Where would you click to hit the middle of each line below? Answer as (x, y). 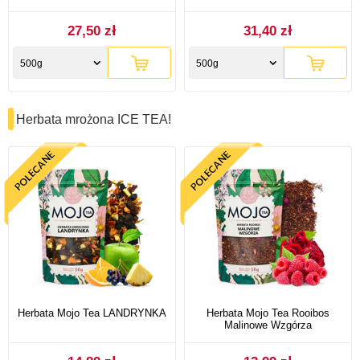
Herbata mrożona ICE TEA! (94, 119)
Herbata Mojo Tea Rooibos (268, 313)
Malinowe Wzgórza (268, 325)
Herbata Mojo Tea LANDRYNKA (92, 313)
